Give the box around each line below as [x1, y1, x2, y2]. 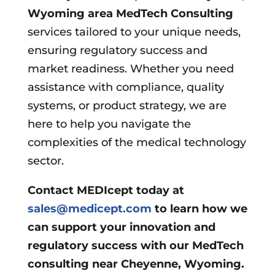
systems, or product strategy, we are [27, 98, 227, 112]
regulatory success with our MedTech [27, 238, 244, 252]
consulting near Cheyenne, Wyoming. [27, 257, 244, 271]
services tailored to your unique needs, [27, 25, 241, 39]
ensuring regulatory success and [27, 43, 207, 57]
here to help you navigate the [27, 117, 191, 131]
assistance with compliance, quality [27, 80, 224, 94]
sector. [27, 153, 64, 168]
